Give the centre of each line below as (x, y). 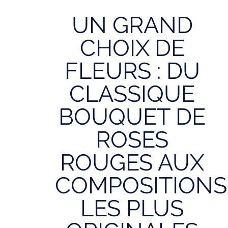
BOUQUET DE (132, 117)
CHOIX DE (132, 48)
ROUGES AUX (132, 163)
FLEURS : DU (132, 71)
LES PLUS (132, 208)
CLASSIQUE (132, 94)
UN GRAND (132, 25)
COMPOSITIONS (141, 186)
